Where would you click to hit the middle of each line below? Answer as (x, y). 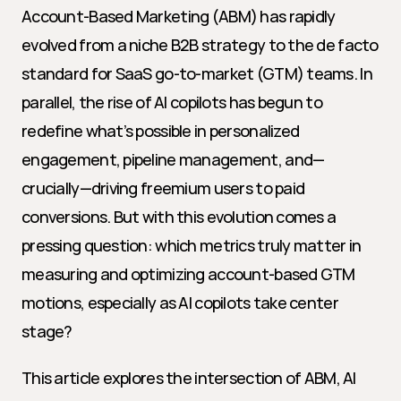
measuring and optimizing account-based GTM (188, 274)
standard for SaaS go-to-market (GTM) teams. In (197, 73)
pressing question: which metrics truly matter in (192, 245)
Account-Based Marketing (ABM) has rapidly (179, 16)
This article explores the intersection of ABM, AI (189, 378)
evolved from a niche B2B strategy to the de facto (200, 45)
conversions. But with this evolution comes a (179, 217)
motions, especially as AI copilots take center (180, 303)
